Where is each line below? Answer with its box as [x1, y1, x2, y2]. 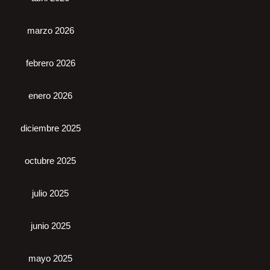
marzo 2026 [27, 25, 74, 36]
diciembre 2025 [20, 123, 81, 134]
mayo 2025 [28, 253, 72, 264]
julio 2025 [32, 188, 69, 199]
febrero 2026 [25, 58, 75, 69]
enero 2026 [28, 90, 72, 101]
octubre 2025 [25, 155, 76, 166]
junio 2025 [30, 221, 71, 231]
